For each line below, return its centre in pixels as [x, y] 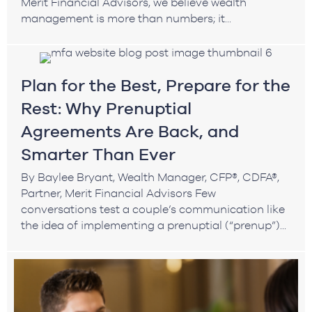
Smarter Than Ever [98, 154]
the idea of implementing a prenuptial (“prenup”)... [154, 225]
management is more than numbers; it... [126, 18]
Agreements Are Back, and [130, 131]
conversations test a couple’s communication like [153, 209]
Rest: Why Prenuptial [106, 108]
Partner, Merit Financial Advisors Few [118, 193]
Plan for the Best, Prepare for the [156, 85]
